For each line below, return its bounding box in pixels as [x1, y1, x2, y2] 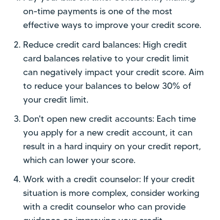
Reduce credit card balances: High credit [23, 39, 188, 50]
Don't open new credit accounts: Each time [23, 113, 196, 124]
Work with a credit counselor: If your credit [23, 174, 195, 185]
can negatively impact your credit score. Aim [23, 66, 204, 78]
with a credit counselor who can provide [23, 201, 186, 212]
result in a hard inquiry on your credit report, [23, 140, 201, 152]
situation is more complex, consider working [23, 188, 200, 198]
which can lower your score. [23, 154, 136, 165]
